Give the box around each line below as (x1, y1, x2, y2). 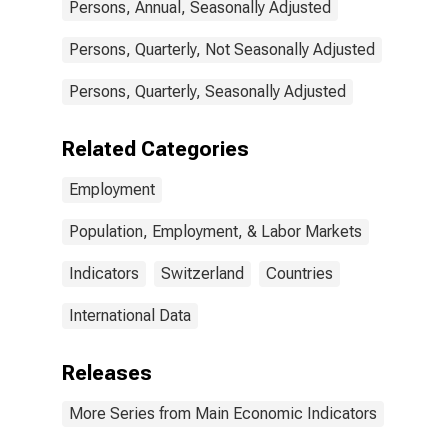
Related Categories (62, 137, 249, 161)
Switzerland (161, 264, 244, 283)
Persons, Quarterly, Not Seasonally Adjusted (69, 40, 375, 59)
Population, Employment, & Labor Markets (69, 222, 362, 241)
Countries (266, 264, 333, 283)
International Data (69, 306, 191, 325)
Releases (62, 361, 152, 385)
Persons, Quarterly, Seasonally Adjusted (69, 82, 346, 101)
